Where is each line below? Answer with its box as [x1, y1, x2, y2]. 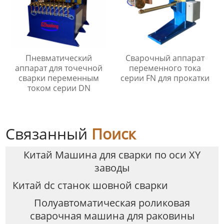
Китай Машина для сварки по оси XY [23, 148, 200, 162]
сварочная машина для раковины [29, 209, 194, 223]
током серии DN [27, 82, 90, 94]
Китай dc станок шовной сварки [12, 178, 168, 192]
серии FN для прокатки [120, 72, 210, 84]
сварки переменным [18, 72, 99, 84]
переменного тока [129, 62, 201, 74]
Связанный [5, 123, 92, 144]
